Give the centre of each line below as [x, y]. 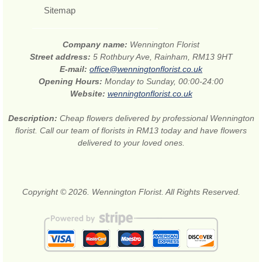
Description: [34, 118]
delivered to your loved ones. [131, 142]
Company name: [96, 44]
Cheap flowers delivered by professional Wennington [157, 118]
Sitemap [60, 10]
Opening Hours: [72, 81]
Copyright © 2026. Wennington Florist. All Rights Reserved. [131, 192]
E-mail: [75, 69]
